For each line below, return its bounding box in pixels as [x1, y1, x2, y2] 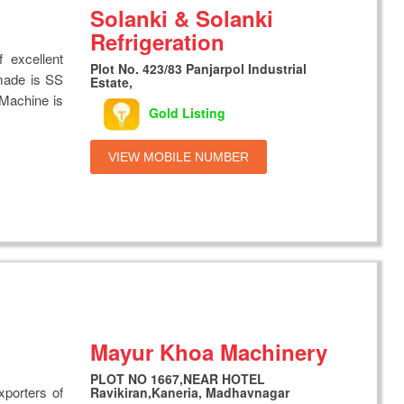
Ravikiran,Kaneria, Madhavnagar [90, 382, 290, 401]
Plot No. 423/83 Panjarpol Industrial [90, 60, 308, 78]
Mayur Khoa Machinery [90, 335, 328, 367]
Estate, [90, 73, 133, 92]
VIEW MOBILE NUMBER [108, 150, 250, 165]
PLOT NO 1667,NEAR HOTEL [90, 369, 266, 388]
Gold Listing [149, 103, 226, 122]
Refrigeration [90, 26, 225, 58]
